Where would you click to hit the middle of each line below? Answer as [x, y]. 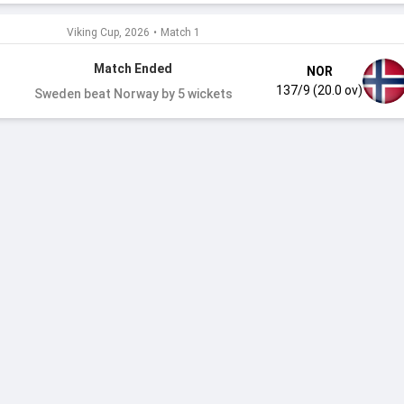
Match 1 [180, 32]
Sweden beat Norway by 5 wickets [133, 94]
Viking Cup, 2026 [108, 32]
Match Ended [133, 69]
